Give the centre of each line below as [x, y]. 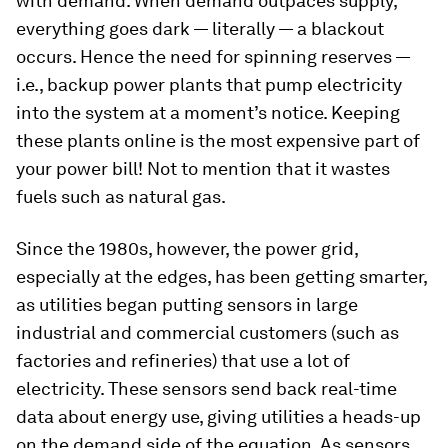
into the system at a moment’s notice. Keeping [208, 113]
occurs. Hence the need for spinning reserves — [213, 57]
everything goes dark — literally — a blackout [200, 29]
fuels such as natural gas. [121, 197]
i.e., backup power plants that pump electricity [209, 85]
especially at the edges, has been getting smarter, [221, 277]
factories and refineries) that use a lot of [183, 361]
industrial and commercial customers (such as [207, 333]
